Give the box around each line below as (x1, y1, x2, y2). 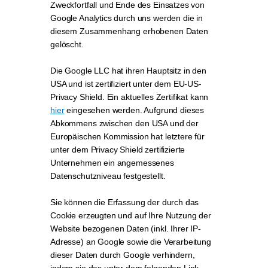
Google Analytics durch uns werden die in (50, 13, 203, 23)
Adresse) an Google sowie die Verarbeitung (50, 237, 211, 246)
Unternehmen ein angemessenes (50, 158, 174, 167)
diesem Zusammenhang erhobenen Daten (50, 26, 208, 36)
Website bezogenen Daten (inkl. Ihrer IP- (50, 224, 202, 233)
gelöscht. (50, 39, 84, 49)
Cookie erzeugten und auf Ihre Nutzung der (50, 211, 211, 220)
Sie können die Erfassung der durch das (50, 197, 199, 207)
